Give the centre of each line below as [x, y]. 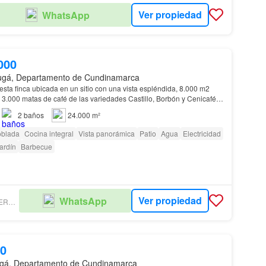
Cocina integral [49, 133]
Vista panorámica [106, 133]
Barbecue [36, 146]
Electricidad [202, 133]
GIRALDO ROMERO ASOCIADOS [12, 202]
